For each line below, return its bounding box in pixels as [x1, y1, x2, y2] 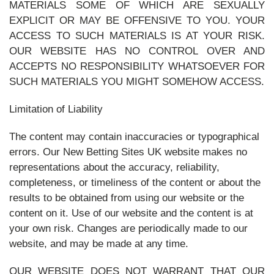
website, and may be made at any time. [9, 238, 188, 250]
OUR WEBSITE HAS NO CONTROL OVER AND [9, 45, 265, 57]
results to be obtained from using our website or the [9, 192, 244, 204]
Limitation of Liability [9, 103, 103, 115]
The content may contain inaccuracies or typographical [9, 131, 259, 143]
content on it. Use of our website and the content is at [9, 207, 253, 219]
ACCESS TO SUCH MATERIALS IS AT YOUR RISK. [9, 30, 265, 42]
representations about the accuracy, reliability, [9, 161, 220, 173]
